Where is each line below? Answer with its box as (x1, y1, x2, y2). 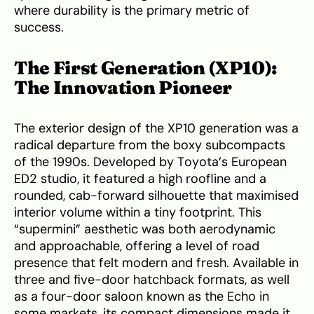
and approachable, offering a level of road (14, 238, 259, 254)
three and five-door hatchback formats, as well (14, 272, 289, 288)
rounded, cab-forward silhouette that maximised (14, 188, 299, 204)
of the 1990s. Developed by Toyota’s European (14, 154, 287, 170)
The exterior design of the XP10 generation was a (14, 121, 299, 137)
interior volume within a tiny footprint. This (14, 205, 261, 221)
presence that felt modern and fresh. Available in (14, 255, 299, 271)
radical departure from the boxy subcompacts (14, 137, 285, 153)
